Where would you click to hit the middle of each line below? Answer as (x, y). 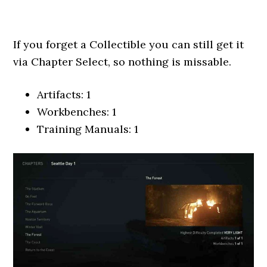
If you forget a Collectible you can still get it (129, 44)
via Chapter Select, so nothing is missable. (122, 62)
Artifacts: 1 (64, 94)
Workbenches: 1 (77, 112)
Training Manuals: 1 (88, 129)
